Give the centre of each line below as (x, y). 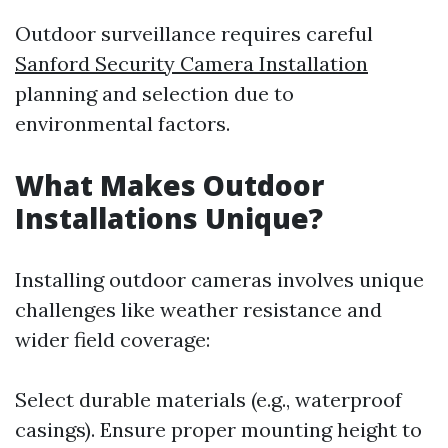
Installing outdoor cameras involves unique (219, 279)
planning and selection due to (154, 93)
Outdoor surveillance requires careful (194, 33)
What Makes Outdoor (169, 185)
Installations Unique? (169, 218)
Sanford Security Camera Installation (191, 63)
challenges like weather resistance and (198, 309)
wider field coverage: (112, 339)
